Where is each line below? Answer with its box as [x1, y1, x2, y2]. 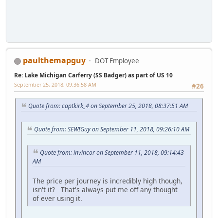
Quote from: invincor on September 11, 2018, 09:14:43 [40, 148, 184, 157]
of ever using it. [33, 194, 82, 203]
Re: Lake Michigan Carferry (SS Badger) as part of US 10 [14, 71, 173, 79]
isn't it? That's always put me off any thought [33, 185, 178, 195]
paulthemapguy [23, 54, 86, 66]
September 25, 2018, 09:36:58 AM [14, 80, 96, 88]
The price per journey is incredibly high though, [33, 176, 182, 186]
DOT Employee [95, 56, 139, 65]
